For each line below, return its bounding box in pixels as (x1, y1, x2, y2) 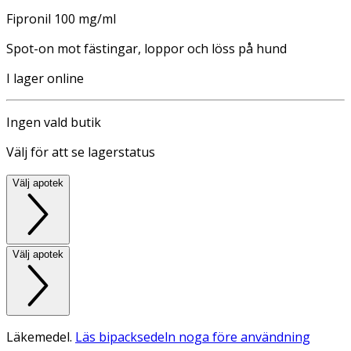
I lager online (6, 69, 84, 87)
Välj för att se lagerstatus (6, 143, 155, 161)
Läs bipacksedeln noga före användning (75, 327, 310, 346)
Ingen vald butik (6, 113, 101, 131)
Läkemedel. (6, 327, 75, 346)
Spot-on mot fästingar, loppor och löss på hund (6, 39, 287, 57)
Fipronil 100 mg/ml (6, 9, 116, 27)
